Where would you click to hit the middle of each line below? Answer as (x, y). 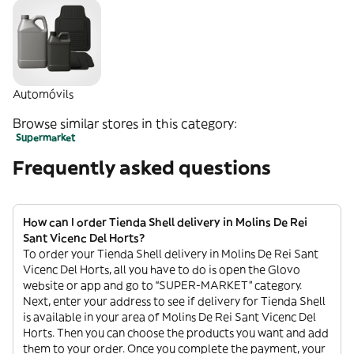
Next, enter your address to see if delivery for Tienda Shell (174, 301)
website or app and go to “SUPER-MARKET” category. (162, 286)
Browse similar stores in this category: (125, 124)
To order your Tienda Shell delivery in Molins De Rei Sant (171, 254)
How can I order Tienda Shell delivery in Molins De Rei (165, 222)
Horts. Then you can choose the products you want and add (176, 333)
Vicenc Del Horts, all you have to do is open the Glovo (162, 270)
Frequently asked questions (142, 168)
